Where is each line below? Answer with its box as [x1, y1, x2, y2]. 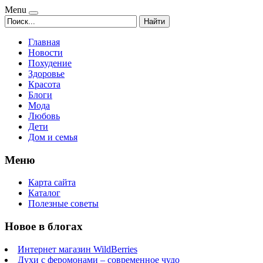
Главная [28, 37, 60, 47]
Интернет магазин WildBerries [18, 244, 137, 254]
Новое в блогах [5, 220, 83, 233]
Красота [28, 79, 60, 89]
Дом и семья [28, 132, 77, 142]
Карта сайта [28, 177, 76, 188]
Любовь [28, 111, 60, 121]
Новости [28, 48, 63, 58]
